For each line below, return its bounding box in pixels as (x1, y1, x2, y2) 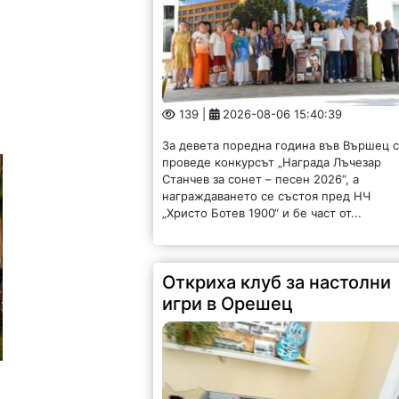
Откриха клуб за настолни (162, 271, 392, 293)
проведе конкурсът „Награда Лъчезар (162, 154, 382, 169)
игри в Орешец (162, 292, 294, 314)
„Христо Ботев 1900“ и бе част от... (162, 205, 362, 220)
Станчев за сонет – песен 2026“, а (162, 171, 360, 186)
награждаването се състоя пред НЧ (162, 188, 371, 203)
